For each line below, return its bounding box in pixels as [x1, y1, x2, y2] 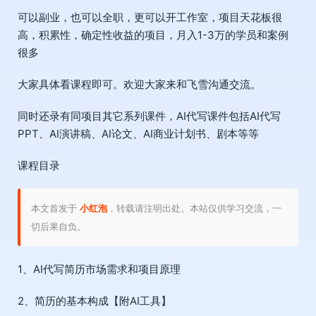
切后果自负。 [31, 220, 86, 232]
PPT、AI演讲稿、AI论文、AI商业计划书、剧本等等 [18, 126, 259, 140]
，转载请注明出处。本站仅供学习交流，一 [107, 202, 281, 214]
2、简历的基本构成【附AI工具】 [18, 293, 171, 308]
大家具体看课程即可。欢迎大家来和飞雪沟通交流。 [18, 77, 261, 91]
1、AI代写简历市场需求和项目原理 [18, 262, 181, 276]
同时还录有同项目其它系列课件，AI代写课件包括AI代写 [18, 109, 281, 123]
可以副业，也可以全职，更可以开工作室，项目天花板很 [18, 10, 282, 24]
